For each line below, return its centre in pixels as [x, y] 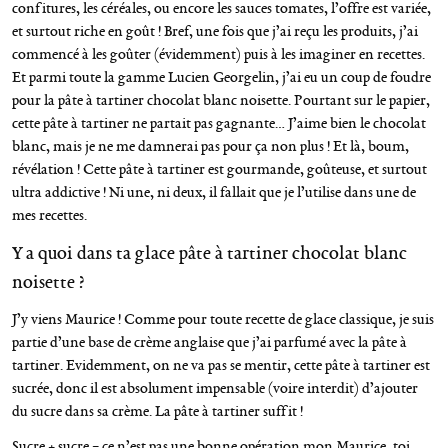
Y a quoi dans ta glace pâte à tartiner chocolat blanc [209, 252]
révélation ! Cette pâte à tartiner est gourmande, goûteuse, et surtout [219, 168]
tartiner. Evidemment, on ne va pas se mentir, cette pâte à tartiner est [221, 364]
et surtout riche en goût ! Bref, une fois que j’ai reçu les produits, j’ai [215, 30]
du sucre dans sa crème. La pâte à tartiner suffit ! [157, 410]
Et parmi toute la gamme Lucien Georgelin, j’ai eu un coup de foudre [221, 76]
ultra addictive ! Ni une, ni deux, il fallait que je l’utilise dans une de [214, 191]
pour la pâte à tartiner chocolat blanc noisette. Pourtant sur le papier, [221, 99]
